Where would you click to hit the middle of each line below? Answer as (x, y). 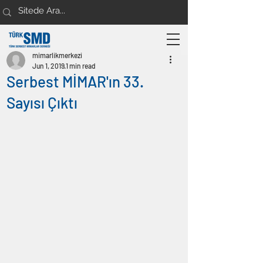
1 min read (81, 66)
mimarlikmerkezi (57, 55)
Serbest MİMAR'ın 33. (75, 81)
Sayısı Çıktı (42, 102)
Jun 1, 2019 (48, 66)
